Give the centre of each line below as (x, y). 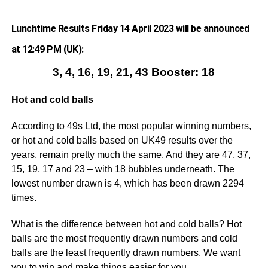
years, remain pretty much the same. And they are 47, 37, (131, 155)
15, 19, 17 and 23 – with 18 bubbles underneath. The (123, 169)
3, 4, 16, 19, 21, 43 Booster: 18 (134, 72)
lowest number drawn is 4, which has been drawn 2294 (127, 183)
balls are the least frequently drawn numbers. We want (126, 253)
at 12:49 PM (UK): (47, 49)
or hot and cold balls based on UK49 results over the (122, 140)
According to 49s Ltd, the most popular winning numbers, (131, 126)
